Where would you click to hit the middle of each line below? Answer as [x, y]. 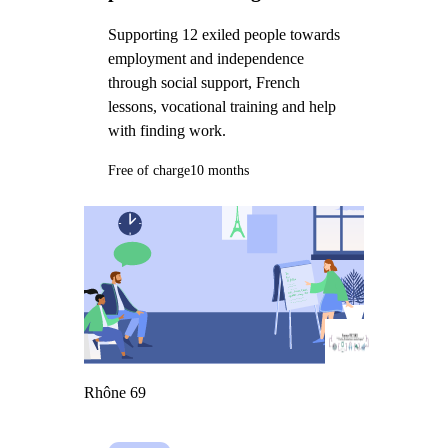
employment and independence [205, 59]
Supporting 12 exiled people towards [223, 35]
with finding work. [166, 131]
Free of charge [148, 170]
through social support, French [203, 83]
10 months [219, 170]
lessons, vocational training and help [221, 107]
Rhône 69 [114, 392]
